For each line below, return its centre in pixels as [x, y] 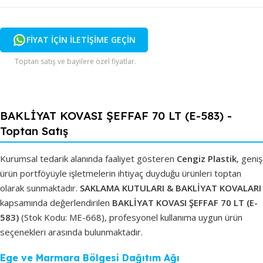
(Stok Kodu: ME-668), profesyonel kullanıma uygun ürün [131, 217]
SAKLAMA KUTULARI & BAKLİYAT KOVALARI [171, 188]
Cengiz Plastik [207, 158]
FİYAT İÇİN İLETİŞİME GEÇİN [81, 39]
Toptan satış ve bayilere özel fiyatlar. [75, 61]
